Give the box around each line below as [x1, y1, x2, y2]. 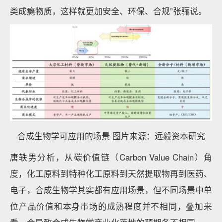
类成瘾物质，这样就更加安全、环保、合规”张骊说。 [10, 5, 207, 17]
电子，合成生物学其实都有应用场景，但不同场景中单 [10, 184, 212, 196]
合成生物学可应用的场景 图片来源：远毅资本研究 [17, 130, 205, 142]
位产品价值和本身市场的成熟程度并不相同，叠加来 [10, 200, 212, 212]
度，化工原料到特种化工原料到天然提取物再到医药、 [10, 167, 212, 179]
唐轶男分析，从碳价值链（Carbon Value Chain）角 [10, 151, 212, 163]
